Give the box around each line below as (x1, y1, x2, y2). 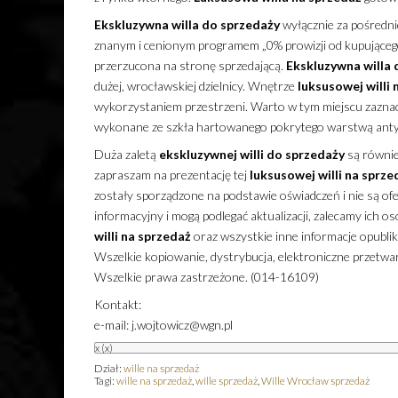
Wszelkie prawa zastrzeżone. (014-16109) (93, 269, 319, 285)
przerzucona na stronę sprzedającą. (93, 58, 286, 74)
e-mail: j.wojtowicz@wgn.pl (93, 317, 233, 333)
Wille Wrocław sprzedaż (260, 374, 370, 388)
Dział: (93, 362, 123, 376)
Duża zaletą (93, 147, 159, 163)
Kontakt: (93, 297, 141, 313)
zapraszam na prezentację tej (93, 167, 250, 183)
